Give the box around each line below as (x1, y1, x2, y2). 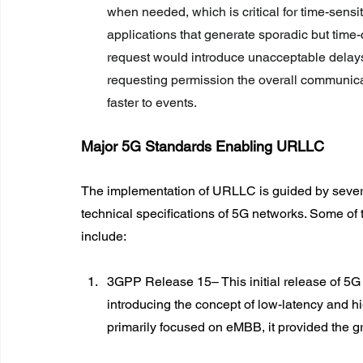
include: (81, 228, 126, 244)
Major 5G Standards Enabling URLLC (81, 137, 324, 155)
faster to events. (107, 94, 197, 110)
